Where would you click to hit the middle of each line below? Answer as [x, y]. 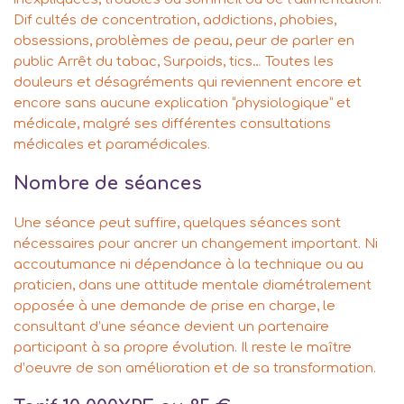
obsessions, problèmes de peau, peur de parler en [184, 41]
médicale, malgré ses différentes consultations [172, 124]
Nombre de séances [108, 184]
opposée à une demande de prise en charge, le [174, 307]
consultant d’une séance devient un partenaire [171, 327]
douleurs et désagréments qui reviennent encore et [188, 83]
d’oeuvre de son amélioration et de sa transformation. [195, 369]
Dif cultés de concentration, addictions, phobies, [175, 21]
